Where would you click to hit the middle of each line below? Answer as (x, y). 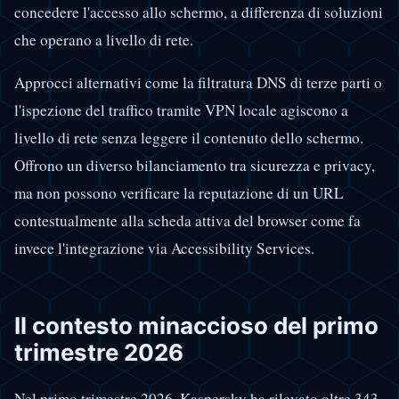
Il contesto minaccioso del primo (196, 325)
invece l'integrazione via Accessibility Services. (164, 248)
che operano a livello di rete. (104, 39)
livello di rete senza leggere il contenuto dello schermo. (189, 137)
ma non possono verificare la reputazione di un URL (179, 192)
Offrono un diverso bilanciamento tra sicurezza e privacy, (195, 165)
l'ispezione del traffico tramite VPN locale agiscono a (181, 110)
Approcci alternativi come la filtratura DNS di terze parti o (198, 82)
